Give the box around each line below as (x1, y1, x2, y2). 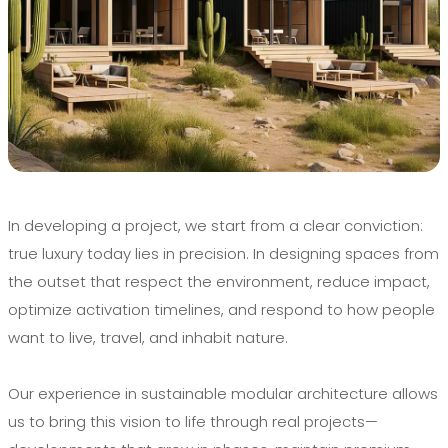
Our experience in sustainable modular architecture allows (8, 382, 438, 404)
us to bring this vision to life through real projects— (8, 410, 378, 432)
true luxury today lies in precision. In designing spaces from (8, 242, 439, 264)
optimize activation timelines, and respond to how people (8, 298, 435, 320)
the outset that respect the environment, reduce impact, (8, 270, 430, 292)
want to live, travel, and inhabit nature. (8, 326, 288, 348)
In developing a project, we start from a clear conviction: (8, 214, 423, 236)
